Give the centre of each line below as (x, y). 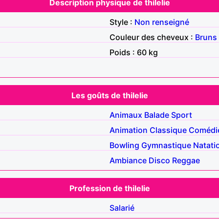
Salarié (122, 208)
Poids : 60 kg (134, 52)
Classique (168, 130)
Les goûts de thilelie (109, 95)
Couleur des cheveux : (152, 37)
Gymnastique (166, 145)
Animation (129, 130)
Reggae (186, 160)
